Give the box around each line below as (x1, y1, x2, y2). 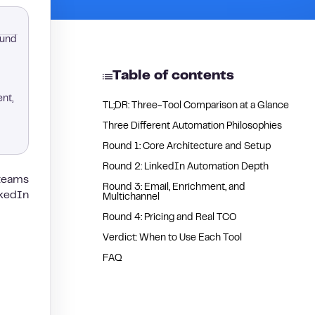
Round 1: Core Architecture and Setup (103, 143, 271, 151)
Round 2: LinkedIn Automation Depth (103, 163, 269, 172)
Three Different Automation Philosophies (103, 122, 282, 131)
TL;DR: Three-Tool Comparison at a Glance (103, 102, 289, 110)
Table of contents (112, 70, 234, 82)
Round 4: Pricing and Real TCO (103, 214, 236, 222)
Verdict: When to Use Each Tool (103, 234, 242, 243)
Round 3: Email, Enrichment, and (103, 184, 245, 192)
